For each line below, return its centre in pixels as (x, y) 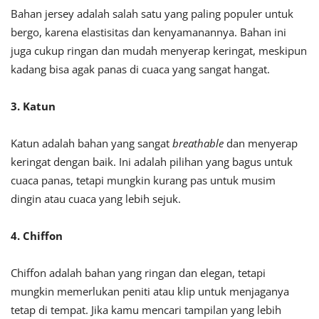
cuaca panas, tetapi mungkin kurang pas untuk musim (143, 181)
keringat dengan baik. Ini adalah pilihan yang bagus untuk (152, 162)
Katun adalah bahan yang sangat (91, 143)
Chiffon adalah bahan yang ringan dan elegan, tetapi (138, 273)
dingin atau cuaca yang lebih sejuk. (96, 199)
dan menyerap (261, 143)
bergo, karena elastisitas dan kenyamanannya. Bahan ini (148, 32)
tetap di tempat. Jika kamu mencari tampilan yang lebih (146, 310)
